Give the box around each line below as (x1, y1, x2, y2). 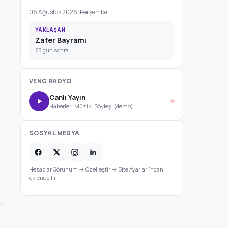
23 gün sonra (35, 46, 69, 54)
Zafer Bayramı (35, 35, 87, 45)
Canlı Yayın (49, 92, 85, 102)
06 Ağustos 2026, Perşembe (29, 8, 107, 16)
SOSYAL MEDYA (29, 129, 80, 137)
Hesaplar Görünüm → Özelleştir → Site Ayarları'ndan (29, 165, 163, 173)
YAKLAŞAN (35, 26, 66, 33)
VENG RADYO (29, 77, 72, 85)
